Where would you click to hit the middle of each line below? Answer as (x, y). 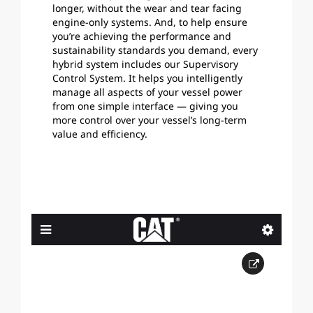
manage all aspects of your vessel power (147, 92)
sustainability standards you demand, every (155, 50)
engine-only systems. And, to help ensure (150, 22)
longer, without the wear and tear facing (147, 8)
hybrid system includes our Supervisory (145, 64)
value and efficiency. (100, 134)
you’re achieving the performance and (142, 36)
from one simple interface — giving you (145, 106)
